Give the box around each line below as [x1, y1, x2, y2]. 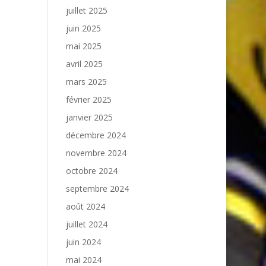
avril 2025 [65, 58, 103, 69]
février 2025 [65, 94, 112, 105]
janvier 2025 [65, 112, 113, 123]
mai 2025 [65, 40, 102, 52]
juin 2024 [65, 236, 101, 248]
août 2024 [65, 201, 105, 212]
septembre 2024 [65, 183, 129, 194]
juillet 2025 [65, 5, 107, 16]
